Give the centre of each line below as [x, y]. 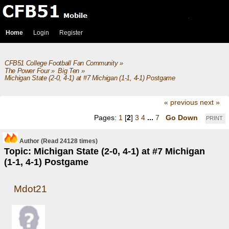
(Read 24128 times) [68, 141]
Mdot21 [31, 189]
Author [29, 141]
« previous [181, 102]
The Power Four [27, 71]
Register [71, 33]
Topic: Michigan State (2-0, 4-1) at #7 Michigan [105, 152]
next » [210, 102]
